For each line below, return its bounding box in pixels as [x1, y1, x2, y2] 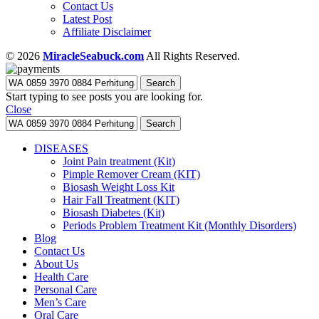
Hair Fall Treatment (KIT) [63, 193, 179, 206]
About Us [34, 257, 78, 270]
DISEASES [34, 142, 88, 155]
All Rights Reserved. [144, 49, 240, 62]
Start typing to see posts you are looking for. [6, 90, 203, 103]
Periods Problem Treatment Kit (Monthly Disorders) [63, 219, 296, 231]
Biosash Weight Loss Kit [63, 180, 174, 193]
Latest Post [63, 12, 112, 25]
